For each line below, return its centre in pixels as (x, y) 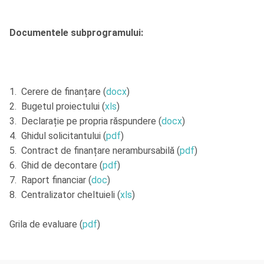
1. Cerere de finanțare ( (58, 92)
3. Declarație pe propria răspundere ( (85, 121)
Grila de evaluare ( (46, 225)
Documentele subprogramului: (76, 33)
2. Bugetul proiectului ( (57, 107)
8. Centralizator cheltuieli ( (65, 195)
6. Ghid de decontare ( (56, 166)
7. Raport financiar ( (50, 180)
